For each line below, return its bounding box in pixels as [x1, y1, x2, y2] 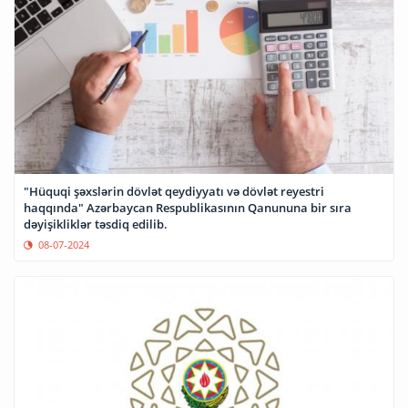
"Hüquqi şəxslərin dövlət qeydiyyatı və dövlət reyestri [24, 182, 324, 199]
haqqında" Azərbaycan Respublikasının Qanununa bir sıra [24, 199, 352, 216]
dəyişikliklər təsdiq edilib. [24, 215, 168, 232]
